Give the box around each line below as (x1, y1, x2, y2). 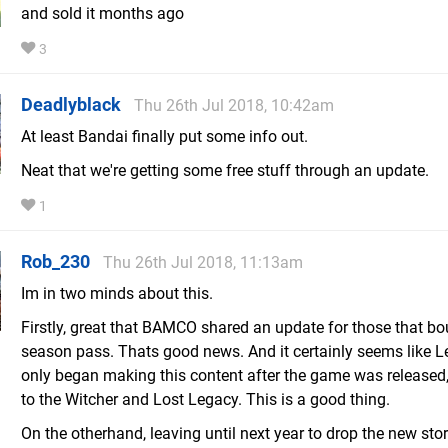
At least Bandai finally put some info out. (21, 127, 308, 147)
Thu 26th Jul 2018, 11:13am (103, 253, 303, 273)
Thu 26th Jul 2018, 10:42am (134, 96, 334, 116)
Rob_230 (21, 251, 90, 273)
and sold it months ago (21, 4, 184, 24)
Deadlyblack (21, 94, 121, 116)
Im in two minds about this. (21, 284, 213, 304)
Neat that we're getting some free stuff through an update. (21, 161, 429, 181)
